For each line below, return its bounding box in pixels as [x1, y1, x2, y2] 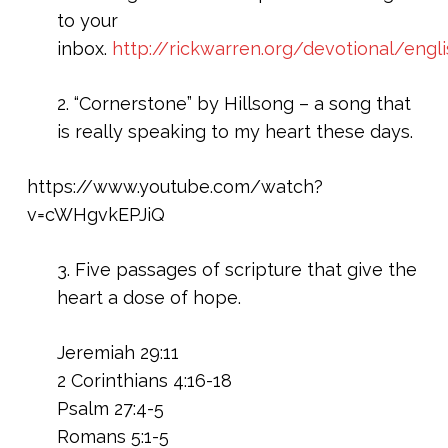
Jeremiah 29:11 [56, 342, 179, 363]
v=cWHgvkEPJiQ [26, 204, 165, 225]
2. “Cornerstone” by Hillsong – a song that [56, 93, 411, 114]
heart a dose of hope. [56, 287, 241, 308]
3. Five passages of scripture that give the [56, 259, 417, 280]
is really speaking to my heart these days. [56, 121, 413, 142]
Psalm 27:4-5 [56, 398, 164, 419]
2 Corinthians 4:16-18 [56, 370, 232, 391]
